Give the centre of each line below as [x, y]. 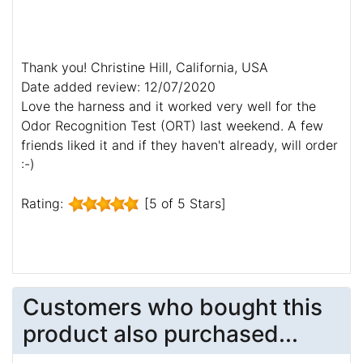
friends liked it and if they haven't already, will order [179, 145]
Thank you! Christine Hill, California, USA [145, 67]
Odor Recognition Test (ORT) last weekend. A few [172, 125]
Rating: [44, 203]
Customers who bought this [173, 307]
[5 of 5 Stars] [183, 203]
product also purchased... [160, 333]
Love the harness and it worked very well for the [169, 106]
